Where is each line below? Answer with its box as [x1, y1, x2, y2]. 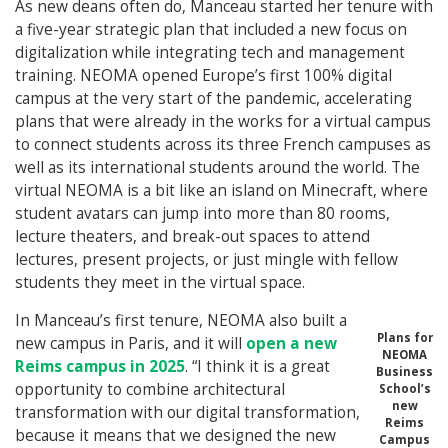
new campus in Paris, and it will [15, 333, 246, 354]
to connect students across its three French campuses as [15, 134, 431, 155]
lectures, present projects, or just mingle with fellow [15, 249, 398, 270]
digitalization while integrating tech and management [15, 42, 405, 63]
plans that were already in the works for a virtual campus [15, 111, 431, 132]
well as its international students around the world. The [15, 157, 420, 178]
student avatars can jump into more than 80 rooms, [15, 203, 390, 224]
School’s [378, 381, 431, 396]
